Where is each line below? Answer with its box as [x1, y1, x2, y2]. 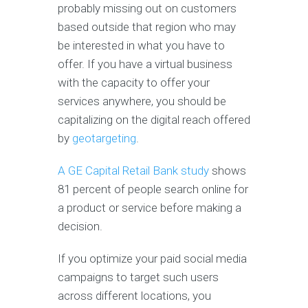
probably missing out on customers [58, 1, 236, 16]
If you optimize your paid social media [58, 252, 247, 266]
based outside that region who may [58, 20, 236, 34]
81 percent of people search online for [58, 182, 248, 197]
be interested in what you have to [58, 38, 225, 53]
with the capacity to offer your [58, 76, 210, 90]
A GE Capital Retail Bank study [58, 164, 209, 178]
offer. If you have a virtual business [58, 57, 232, 71]
